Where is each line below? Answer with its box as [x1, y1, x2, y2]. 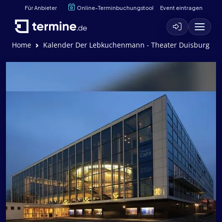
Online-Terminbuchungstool [77, 4, 154, 11]
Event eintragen [160, 4, 203, 11]
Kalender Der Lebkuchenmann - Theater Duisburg [43, 40, 210, 50]
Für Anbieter [25, 4, 57, 11]
